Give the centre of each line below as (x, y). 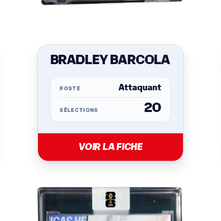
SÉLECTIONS (79, 110)
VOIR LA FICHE (110, 147)
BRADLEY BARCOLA (110, 60)
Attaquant (140, 88)
